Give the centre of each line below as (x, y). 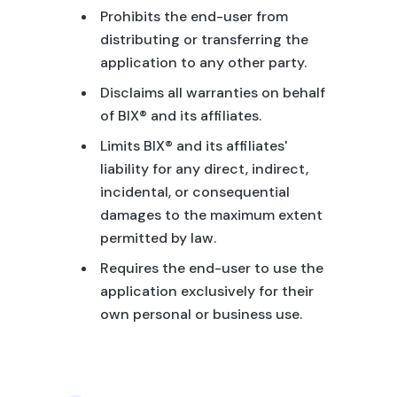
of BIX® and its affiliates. (180, 116)
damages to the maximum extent (211, 215)
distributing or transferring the (204, 39)
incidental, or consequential (195, 192)
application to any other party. (203, 62)
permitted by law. (158, 238)
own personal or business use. (201, 314)
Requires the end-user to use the (211, 268)
